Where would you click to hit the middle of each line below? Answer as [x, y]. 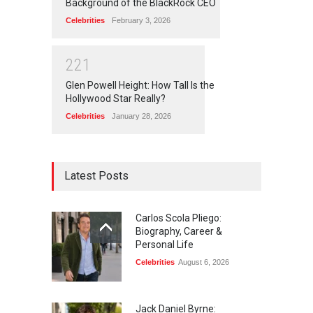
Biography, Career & [179, 232]
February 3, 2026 [141, 20]
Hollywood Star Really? [116, 99]
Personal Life [165, 245]
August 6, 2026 [204, 262]
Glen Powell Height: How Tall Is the [140, 86]
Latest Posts [96, 176]
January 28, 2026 [141, 116]
